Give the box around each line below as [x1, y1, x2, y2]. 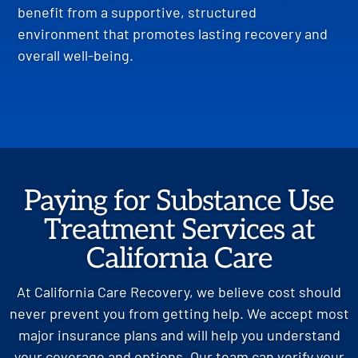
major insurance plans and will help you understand [18, 326, 340, 344]
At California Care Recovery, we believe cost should [17, 283, 341, 300]
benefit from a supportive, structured [18, 3, 257, 22]
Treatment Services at [43, 213, 315, 248]
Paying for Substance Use [24, 184, 334, 219]
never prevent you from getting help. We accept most [9, 304, 349, 322]
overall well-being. [18, 46, 134, 65]
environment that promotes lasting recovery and [18, 25, 328, 43]
